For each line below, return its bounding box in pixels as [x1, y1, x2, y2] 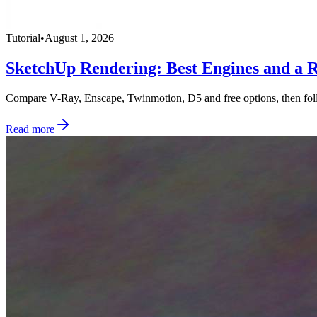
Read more [6, 122, 54, 135]
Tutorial [6, 31, 40, 44]
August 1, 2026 [45, 31, 114, 44]
